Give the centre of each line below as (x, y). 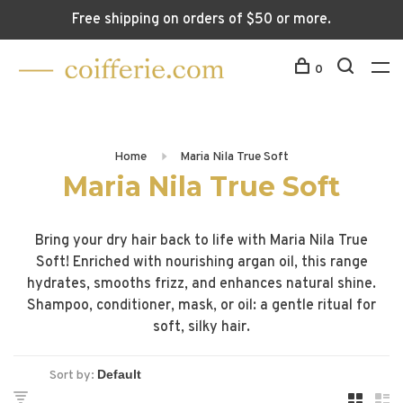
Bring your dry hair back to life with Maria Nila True (201, 241)
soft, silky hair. (201, 327)
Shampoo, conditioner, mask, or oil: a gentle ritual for (201, 306)
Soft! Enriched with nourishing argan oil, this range (201, 263)
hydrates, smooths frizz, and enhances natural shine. (201, 284)
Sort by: (72, 376)
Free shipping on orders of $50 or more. (201, 20)
